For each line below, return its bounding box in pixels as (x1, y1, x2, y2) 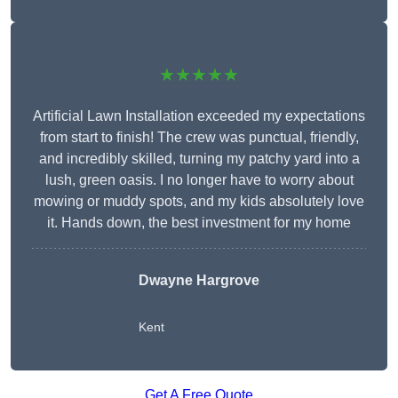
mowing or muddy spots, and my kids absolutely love (34, 194, 364, 210)
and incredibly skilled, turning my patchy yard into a (38, 151, 360, 167)
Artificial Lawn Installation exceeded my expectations (33, 108, 365, 124)
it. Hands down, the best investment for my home (47, 215, 351, 231)
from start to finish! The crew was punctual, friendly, (39, 130, 359, 146)
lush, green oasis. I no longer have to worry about (44, 172, 354, 188)
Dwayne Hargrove (139, 273, 259, 289)
